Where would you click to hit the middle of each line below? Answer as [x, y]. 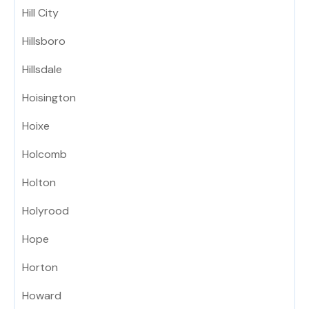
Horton [40, 268]
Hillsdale [42, 70]
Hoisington [49, 98]
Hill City [40, 13]
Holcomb [44, 154]
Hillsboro [44, 41]
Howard [42, 296]
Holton [39, 183]
